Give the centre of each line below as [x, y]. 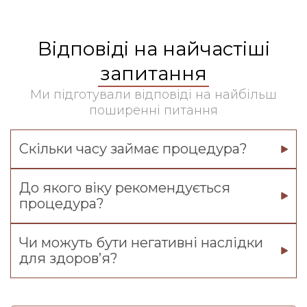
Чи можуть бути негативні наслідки [141, 243]
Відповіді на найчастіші [153, 49]
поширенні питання [153, 110]
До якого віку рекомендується [125, 188]
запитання [153, 73]
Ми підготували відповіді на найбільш [153, 95]
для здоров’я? [69, 258]
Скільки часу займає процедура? [133, 149]
